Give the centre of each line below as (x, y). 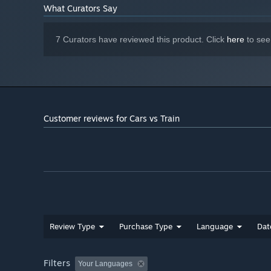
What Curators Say (80, 8)
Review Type (72, 227)
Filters (57, 263)
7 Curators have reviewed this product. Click (141, 40)
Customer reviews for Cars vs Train (112, 119)
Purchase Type (146, 227)
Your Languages (105, 264)
